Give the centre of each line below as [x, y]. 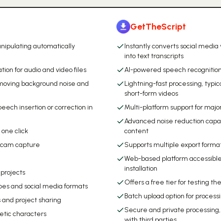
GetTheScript [158, 27]
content [136, 131]
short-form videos [151, 93]
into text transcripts [154, 56]
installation [141, 168]
